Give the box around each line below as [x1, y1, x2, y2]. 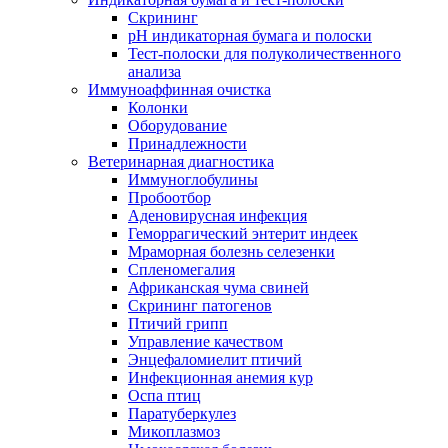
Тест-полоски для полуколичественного [128, 45, 401, 62]
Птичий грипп [128, 315, 228, 332]
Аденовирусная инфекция [128, 207, 307, 224]
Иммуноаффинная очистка [88, 81, 271, 98]
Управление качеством [128, 333, 283, 350]
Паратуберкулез [128, 405, 236, 422]
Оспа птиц [128, 387, 201, 404]
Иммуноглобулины [128, 171, 258, 188]
